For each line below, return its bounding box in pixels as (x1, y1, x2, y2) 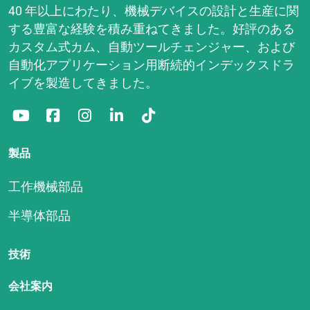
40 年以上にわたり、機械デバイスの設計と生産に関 (8, 4, 299, 18)
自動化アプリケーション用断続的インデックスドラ (8, 58, 295, 72)
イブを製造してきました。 (8, 76, 158, 90)
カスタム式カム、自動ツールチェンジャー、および (8, 40, 295, 54)
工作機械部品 (8, 180, 83, 194)
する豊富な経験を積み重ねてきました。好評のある (8, 22, 295, 36)
